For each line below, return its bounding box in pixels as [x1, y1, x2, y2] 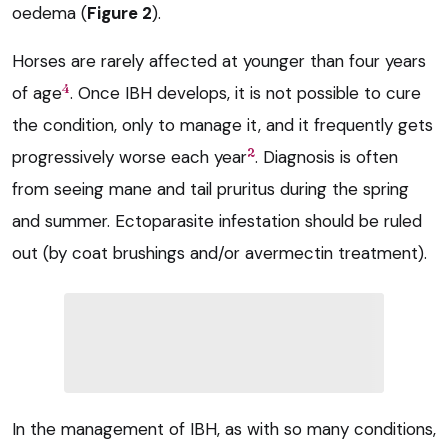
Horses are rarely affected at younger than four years [12, 50, 426, 73]
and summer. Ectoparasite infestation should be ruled [12, 210, 422, 233]
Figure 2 [87, 2, 152, 25]
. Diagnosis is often [255, 146, 398, 169]
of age [12, 82, 62, 105]
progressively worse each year [12, 146, 247, 169]
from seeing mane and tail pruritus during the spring [12, 178, 409, 201]
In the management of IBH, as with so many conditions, [12, 418, 436, 441]
